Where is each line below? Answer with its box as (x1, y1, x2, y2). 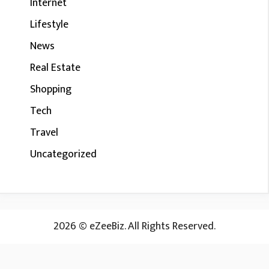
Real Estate (30, 59, 80, 77)
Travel (30, 124, 58, 142)
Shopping (30, 80, 71, 98)
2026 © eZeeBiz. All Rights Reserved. (53, 217, 216, 235)
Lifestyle (30, 16, 68, 34)
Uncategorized (30, 145, 97, 163)
